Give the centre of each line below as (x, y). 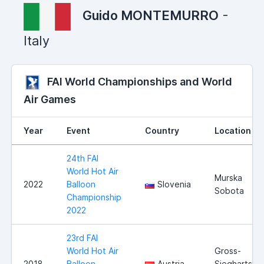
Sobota (229, 191)
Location (233, 131)
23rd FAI (82, 238)
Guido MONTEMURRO (151, 16)
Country (162, 131)
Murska (228, 178)
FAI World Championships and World (140, 82)
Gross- (228, 251)
